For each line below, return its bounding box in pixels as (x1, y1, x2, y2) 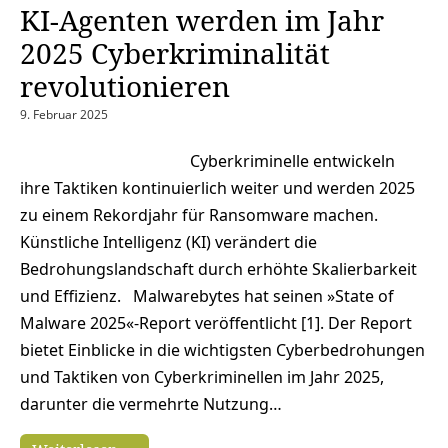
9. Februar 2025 (20, 105, 108, 123)
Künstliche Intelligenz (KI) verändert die (20, 230, 317, 253)
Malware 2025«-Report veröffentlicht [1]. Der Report (20, 311, 412, 334)
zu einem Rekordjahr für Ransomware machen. (20, 203, 378, 226)
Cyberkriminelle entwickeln (190, 149, 395, 172)
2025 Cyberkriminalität (20, 33, 330, 72)
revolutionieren (20, 66, 230, 105)
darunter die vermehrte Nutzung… (20, 392, 282, 415)
